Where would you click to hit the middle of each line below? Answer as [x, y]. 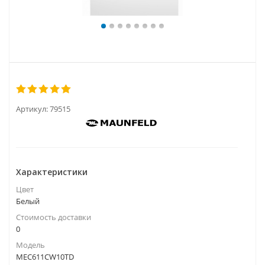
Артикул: [32, 109]
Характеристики [52, 172]
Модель [30, 245]
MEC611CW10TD [45, 257]
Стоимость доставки [54, 217]
